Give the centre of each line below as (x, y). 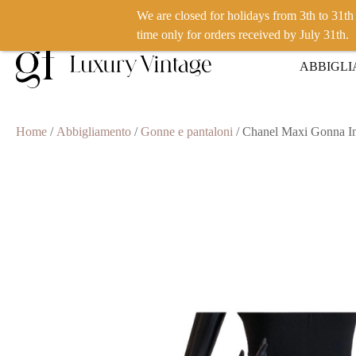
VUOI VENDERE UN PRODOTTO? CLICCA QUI (126, 18)
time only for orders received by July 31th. (243, 35)
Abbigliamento (94, 132)
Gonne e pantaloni (187, 132)
